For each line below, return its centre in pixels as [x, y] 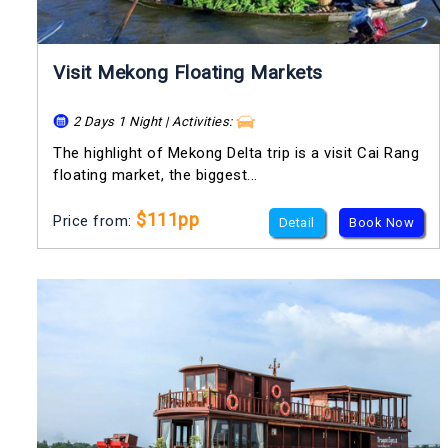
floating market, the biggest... [155, 175]
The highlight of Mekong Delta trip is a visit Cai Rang [236, 153]
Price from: [94, 221]
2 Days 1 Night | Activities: [152, 121]
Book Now [382, 223]
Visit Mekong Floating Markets [188, 72]
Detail [296, 223]
